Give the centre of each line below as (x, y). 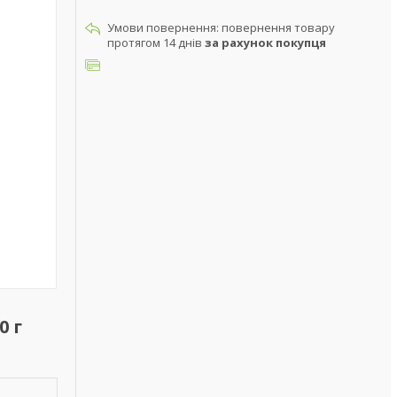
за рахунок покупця (265, 43)
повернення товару (278, 27)
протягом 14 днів (156, 43)
